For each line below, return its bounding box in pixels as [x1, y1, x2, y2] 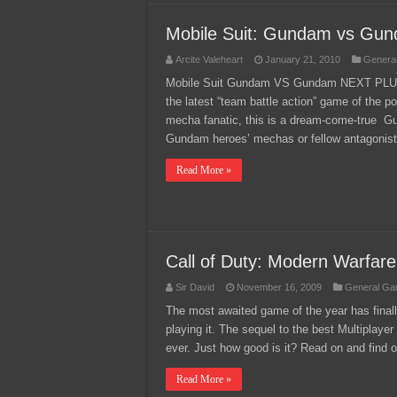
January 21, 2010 [265, 54, 340, 65]
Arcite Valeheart [175, 54, 243, 65]
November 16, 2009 [237, 282, 322, 292]
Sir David [175, 282, 214, 292]
